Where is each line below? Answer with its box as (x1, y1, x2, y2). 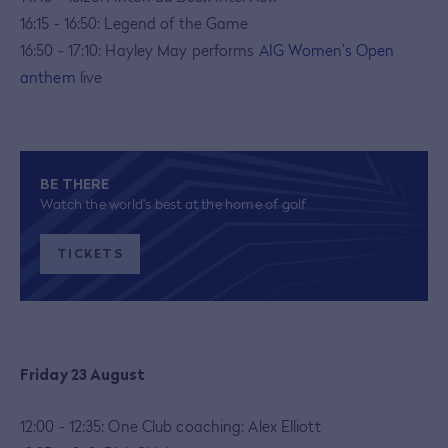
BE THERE (40, 174, 110, 192)
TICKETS (56, 245, 124, 261)
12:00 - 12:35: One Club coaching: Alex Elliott (20, 416, 321, 435)
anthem (20, 67, 76, 86)
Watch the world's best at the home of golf (40, 194, 307, 212)
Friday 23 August (20, 364, 146, 383)
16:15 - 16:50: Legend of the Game (20, 13, 249, 32)
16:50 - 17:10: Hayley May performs (20, 40, 259, 59)
